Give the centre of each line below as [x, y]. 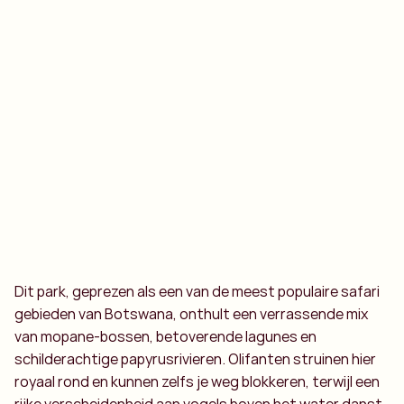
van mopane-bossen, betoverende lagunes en [165, 336]
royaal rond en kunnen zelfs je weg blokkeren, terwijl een [197, 381]
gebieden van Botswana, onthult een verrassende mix [191, 314]
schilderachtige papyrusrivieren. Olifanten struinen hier [195, 359]
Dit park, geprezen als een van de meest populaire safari [197, 291]
